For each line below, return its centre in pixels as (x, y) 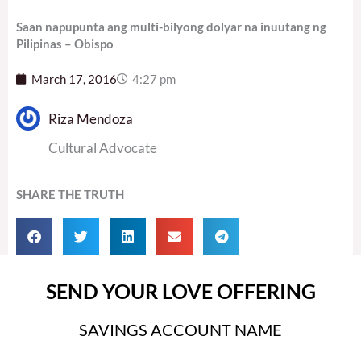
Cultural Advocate (103, 147)
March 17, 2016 (74, 79)
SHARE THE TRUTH (70, 195)
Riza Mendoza (91, 118)
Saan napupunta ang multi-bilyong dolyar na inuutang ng (171, 26)
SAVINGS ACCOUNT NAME (180, 330)
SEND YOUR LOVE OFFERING (180, 291)
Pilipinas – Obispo (65, 43)
